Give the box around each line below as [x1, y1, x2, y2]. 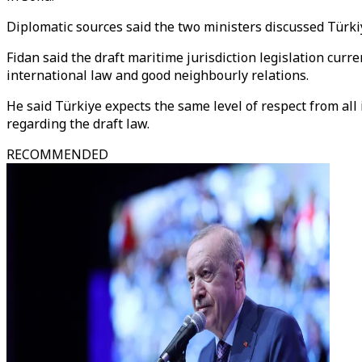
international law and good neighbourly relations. [6, 66, 309, 84]
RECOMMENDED [6, 145, 108, 163]
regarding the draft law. [6, 115, 149, 133]
